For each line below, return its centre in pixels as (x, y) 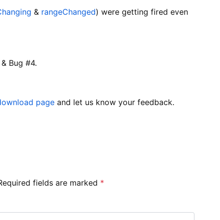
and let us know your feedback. (114, 102)
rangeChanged (69, 12)
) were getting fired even (142, 12)
